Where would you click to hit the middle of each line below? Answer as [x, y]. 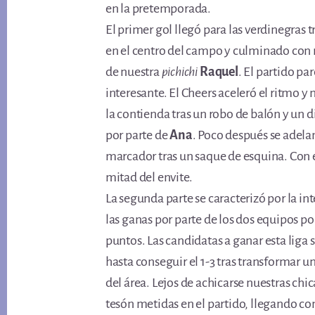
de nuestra [133, 72]
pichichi [180, 72]
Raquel [219, 72]
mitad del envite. [149, 177]
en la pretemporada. [158, 8]
